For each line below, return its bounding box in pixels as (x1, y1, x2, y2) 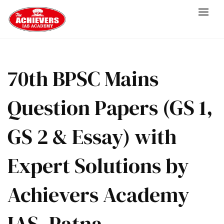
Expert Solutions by (7, 151, 189, 180)
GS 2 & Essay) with (7, 122, 176, 151)
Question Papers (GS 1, (7, 93, 213, 122)
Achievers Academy (7, 180, 189, 209)
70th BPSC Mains (7, 64, 158, 93)
